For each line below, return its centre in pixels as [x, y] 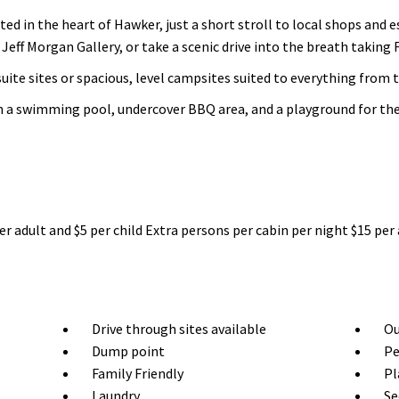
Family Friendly [138, 373]
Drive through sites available [179, 329]
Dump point [128, 351]
